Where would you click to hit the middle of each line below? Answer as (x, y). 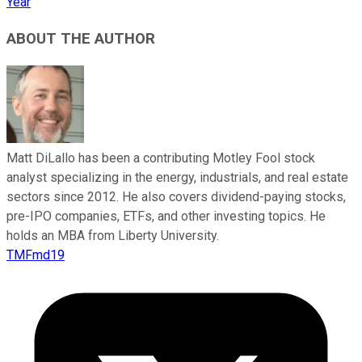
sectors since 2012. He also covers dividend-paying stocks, (176, 196)
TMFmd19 (36, 255)
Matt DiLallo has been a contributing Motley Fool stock (161, 158)
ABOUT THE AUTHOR (81, 39)
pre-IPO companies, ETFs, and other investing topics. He (166, 216)
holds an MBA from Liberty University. (113, 235)
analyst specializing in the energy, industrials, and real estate (177, 177)
